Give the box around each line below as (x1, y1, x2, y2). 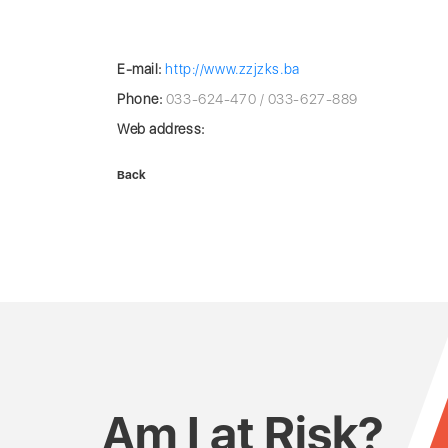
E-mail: (117, 61, 162, 77)
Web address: (117, 121, 205, 137)
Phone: (117, 91, 163, 107)
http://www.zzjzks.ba (165, 61, 300, 77)
